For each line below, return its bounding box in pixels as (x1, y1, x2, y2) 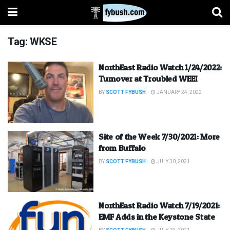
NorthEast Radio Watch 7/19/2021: (99, 200, 220, 211)
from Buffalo (99, 142, 146, 153)
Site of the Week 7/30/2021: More (99, 131, 220, 142)
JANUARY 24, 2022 (156, 89, 202, 96)
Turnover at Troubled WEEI (99, 73, 198, 84)
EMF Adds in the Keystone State (99, 212, 215, 222)
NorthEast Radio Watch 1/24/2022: (99, 62, 222, 72)
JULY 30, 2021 (156, 158, 190, 165)
